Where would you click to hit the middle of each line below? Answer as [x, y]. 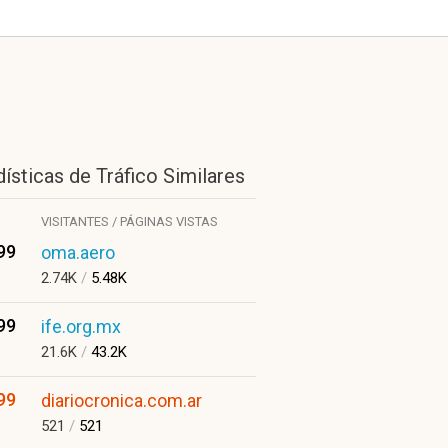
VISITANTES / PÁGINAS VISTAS [129, 221]
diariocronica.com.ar [121, 400]
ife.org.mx [81, 326]
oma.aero [78, 252]
